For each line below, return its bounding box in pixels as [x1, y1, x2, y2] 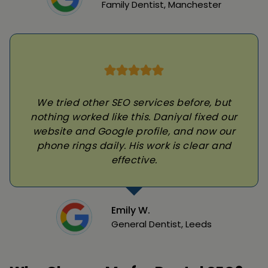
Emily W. [111, 203, 150, 217]
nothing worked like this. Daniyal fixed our [31, 109, 237, 124]
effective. [111, 153, 157, 167]
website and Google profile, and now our [32, 124, 236, 138]
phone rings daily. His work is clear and [36, 138, 232, 153]
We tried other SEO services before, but [36, 95, 232, 109]
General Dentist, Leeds [111, 217, 212, 230]
